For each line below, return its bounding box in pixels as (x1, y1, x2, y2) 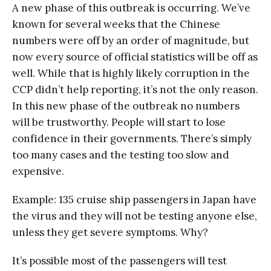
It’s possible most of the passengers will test (12, 253, 227, 267)
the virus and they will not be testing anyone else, (12, 209, 257, 223)
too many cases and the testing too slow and (12, 148, 229, 162)
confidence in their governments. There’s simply (12, 131, 252, 145)
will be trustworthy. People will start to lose (12, 115, 226, 129)
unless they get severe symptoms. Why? (12, 225, 208, 239)
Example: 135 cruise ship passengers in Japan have (12, 192, 256, 206)
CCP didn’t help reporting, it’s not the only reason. (12, 82, 258, 96)
